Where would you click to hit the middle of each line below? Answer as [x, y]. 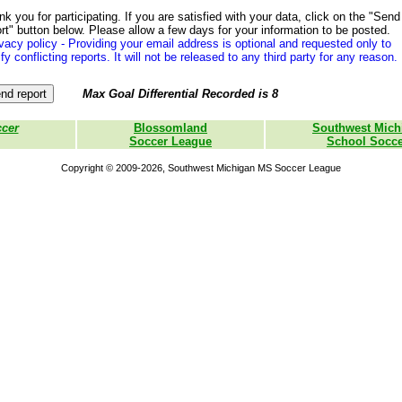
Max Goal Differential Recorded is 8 [180, 94]
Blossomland [170, 127]
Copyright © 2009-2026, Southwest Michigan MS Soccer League [201, 167]
